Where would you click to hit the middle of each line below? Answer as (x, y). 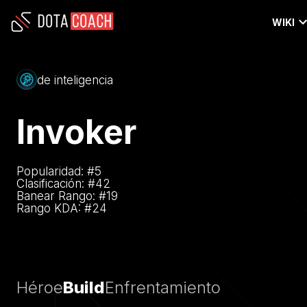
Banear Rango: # (61, 196)
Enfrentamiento (163, 287)
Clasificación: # (56, 183)
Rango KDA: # (54, 208)
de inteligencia (75, 81)
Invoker (76, 132)
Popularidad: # (56, 171)
